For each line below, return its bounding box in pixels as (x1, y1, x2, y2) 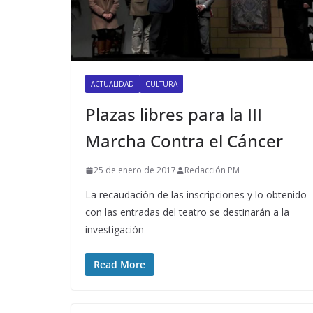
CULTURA (145, 79, 177, 89)
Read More (94, 258, 145, 272)
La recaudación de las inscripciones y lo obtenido (85, 188, 307, 202)
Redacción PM (184, 164, 240, 177)
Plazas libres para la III (85, 103, 262, 126)
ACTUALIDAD (91, 79, 134, 89)
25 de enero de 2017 (94, 164, 176, 177)
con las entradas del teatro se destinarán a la (85, 205, 289, 219)
